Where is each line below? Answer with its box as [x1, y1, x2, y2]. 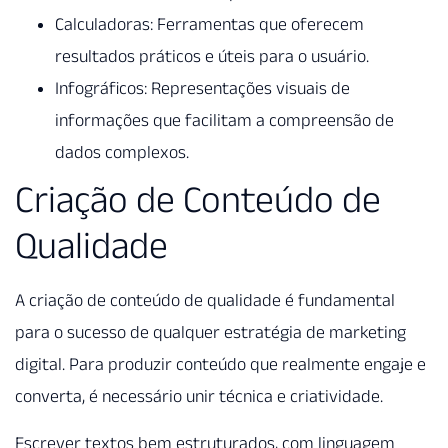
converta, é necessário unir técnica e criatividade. [15, 386, 383, 407]
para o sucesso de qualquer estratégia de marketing [15, 322, 406, 343]
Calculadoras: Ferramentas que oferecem [55, 14, 364, 35]
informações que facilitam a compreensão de [55, 110, 394, 131]
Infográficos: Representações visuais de [55, 78, 350, 99]
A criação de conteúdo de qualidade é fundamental [15, 290, 395, 311]
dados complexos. [55, 142, 189, 163]
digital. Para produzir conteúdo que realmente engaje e [15, 354, 426, 375]
